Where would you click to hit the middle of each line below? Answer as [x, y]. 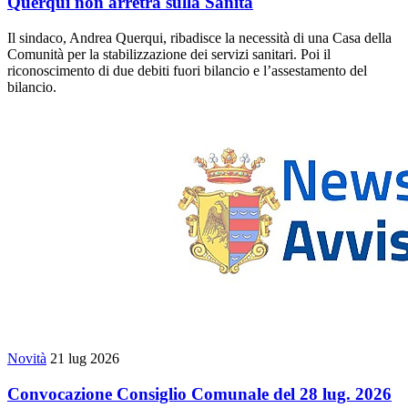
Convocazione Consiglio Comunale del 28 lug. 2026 [199, 393]
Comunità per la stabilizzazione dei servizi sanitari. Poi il [169, 54]
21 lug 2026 [85, 358]
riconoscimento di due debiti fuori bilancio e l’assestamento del [187, 71]
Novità [27, 358]
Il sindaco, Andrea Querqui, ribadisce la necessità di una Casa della [199, 38]
